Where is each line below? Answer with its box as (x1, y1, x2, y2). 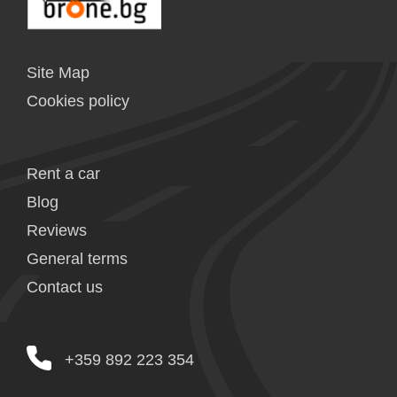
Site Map (27, 63, 90, 82)
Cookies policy (27, 91, 129, 110)
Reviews (27, 221, 87, 239)
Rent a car (27, 164, 100, 183)
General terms (27, 249, 128, 268)
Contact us (27, 277, 103, 296)
